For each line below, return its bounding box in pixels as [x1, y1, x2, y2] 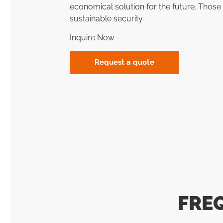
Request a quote [95, 58, 154, 67]
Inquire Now [70, 32, 114, 42]
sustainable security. [70, 13, 144, 23]
